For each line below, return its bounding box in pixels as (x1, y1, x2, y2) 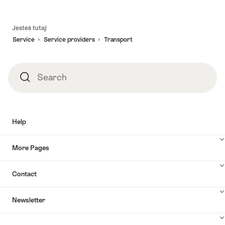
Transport (104, 36, 133, 43)
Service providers (44, 36, 95, 43)
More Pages (12, 144, 49, 152)
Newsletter (12, 196, 45, 204)
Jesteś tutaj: (13, 24, 47, 32)
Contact (12, 170, 37, 178)
